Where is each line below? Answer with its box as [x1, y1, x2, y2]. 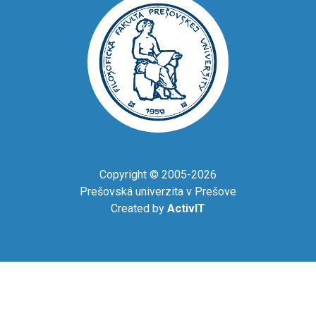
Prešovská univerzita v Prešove [80, 185, 236, 199]
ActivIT [167, 202, 205, 216]
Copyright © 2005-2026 [99, 168, 217, 182]
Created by [111, 202, 167, 216]
